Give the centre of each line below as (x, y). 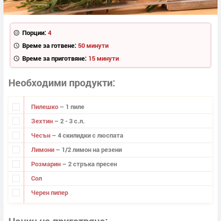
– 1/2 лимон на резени (89, 150)
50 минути (93, 45)
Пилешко (45, 106)
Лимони (43, 150)
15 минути (103, 58)
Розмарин (46, 164)
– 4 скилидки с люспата (87, 135)
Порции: (34, 32)
